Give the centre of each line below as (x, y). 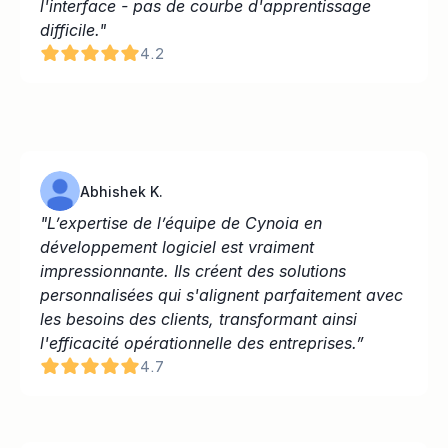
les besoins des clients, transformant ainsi (198, 319)
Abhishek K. (121, 191)
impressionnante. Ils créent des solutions (193, 271)
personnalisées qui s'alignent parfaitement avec (221, 295)
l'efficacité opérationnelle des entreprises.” (202, 343)
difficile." (73, 30)
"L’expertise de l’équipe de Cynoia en (181, 223)
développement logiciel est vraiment (177, 247)
